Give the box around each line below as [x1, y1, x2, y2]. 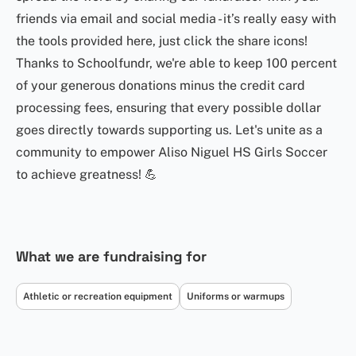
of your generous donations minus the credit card [16, 78, 305, 93]
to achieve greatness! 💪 [16, 167, 157, 182]
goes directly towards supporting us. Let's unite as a [16, 122, 323, 137]
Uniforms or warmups [187, 291, 284, 302]
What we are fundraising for [16, 247, 207, 265]
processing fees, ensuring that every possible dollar [16, 100, 321, 115]
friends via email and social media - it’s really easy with [16, 11, 336, 26]
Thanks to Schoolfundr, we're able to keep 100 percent [16, 56, 337, 71]
